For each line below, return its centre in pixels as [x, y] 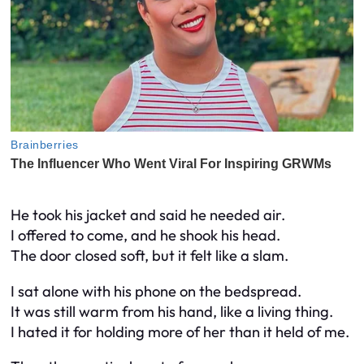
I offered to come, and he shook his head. [145, 236]
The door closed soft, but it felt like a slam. [149, 256]
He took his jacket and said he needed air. [148, 215]
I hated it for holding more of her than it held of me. [180, 331]
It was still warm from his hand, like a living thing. [172, 311]
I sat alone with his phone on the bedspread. [156, 291]
